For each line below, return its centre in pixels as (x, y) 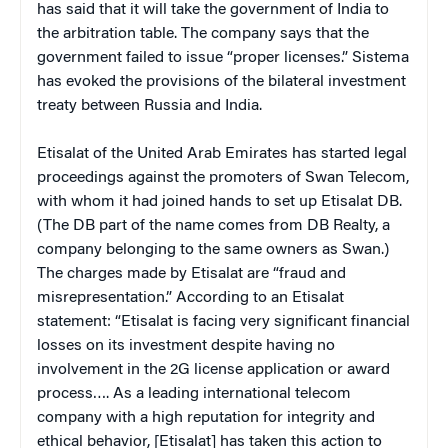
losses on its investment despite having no (186, 345)
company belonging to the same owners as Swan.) (213, 249)
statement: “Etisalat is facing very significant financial (223, 321)
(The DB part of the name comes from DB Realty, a (213, 225)
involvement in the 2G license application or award (213, 369)
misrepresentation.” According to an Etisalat (190, 297)
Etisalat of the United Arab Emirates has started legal (222, 153)
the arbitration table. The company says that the (203, 33)
